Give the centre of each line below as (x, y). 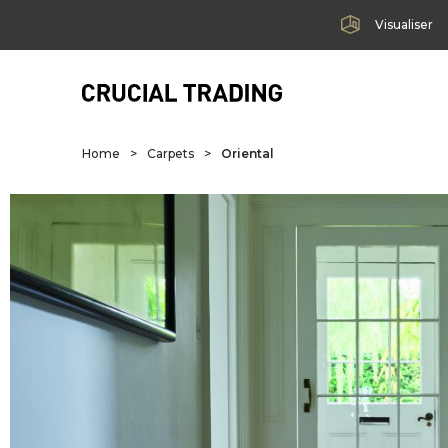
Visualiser (403, 24)
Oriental (247, 153)
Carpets (170, 153)
